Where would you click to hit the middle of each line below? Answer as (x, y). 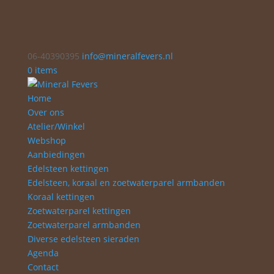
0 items (42, 70)
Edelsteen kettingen (68, 168)
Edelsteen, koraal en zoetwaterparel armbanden (126, 183)
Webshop (46, 140)
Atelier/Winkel (56, 126)
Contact (43, 267)
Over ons (46, 112)
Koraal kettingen (61, 197)
